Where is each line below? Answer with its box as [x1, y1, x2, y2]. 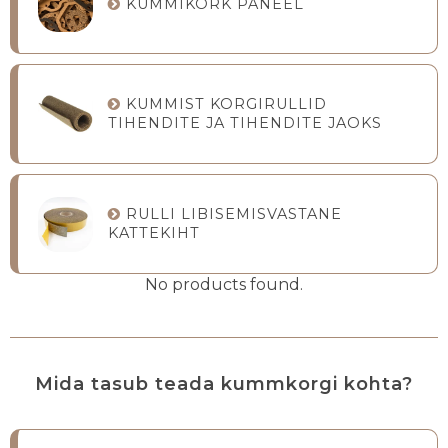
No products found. [145, 275, 303, 295]
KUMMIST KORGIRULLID [126, 95, 327, 114]
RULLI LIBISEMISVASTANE [126, 205, 342, 224]
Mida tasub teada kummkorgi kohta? [35, 373, 413, 396]
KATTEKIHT [108, 224, 200, 243]
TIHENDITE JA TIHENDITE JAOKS [108, 114, 382, 133]
